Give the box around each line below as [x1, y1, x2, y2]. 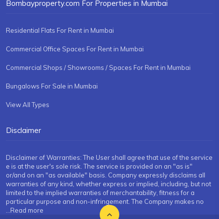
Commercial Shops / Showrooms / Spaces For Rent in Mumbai [6, 64, 191, 72]
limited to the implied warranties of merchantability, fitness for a [6, 189, 195, 197]
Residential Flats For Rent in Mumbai [6, 26, 114, 35]
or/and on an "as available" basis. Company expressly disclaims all [6, 171, 205, 179]
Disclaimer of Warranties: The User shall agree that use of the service [6, 153, 213, 162]
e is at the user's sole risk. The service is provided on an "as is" [6, 162, 193, 171]
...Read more [6, 206, 44, 215]
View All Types [6, 101, 49, 109]
